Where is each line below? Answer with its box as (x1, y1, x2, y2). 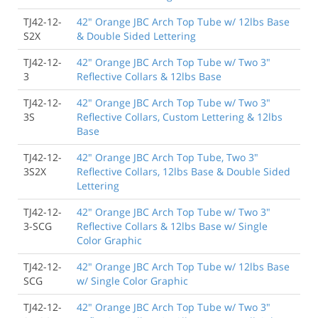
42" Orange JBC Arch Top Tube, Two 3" (77, 150, 258, 164)
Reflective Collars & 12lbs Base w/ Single (77, 219, 268, 233)
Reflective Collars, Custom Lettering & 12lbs (77, 109, 283, 124)
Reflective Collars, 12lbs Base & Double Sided (77, 164, 290, 178)
